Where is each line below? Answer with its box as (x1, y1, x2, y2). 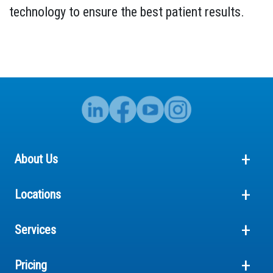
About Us (15, 151, 58, 166)
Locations (15, 186, 61, 202)
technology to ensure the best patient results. (9, 4, 244, 19)
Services (15, 222, 56, 237)
